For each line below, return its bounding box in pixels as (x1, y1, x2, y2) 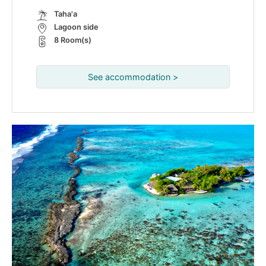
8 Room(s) (54, 36, 91, 45)
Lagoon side (54, 23, 99, 32)
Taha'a (54, 9, 77, 19)
